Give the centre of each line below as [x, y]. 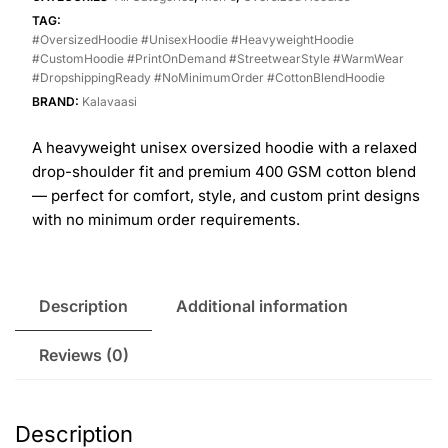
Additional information [262, 305]
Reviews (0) [84, 354]
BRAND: [56, 101]
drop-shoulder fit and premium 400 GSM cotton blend [223, 171]
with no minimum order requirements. [165, 219]
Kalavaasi [109, 101]
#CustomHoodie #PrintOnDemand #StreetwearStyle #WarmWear [217, 58]
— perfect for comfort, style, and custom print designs [225, 195]
